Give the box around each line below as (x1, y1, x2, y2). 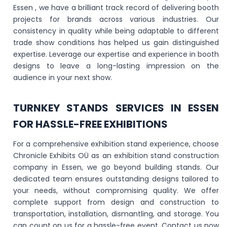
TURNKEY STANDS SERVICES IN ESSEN (13, 101, 219, 115)
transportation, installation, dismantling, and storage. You (13, 209, 219, 219)
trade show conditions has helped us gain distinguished (13, 37, 219, 48)
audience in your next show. (13, 72, 112, 83)
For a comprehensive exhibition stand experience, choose (13, 139, 219, 149)
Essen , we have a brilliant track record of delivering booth (13, 3, 219, 13)
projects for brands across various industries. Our (13, 14, 219, 24)
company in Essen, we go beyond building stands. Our (13, 162, 219, 172)
